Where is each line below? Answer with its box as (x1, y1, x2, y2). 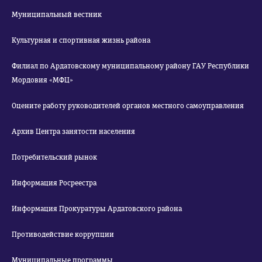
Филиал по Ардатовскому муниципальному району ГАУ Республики (12, 62, 249, 70)
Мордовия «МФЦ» (12, 76, 73, 84)
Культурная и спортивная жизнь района (12, 36, 150, 44)
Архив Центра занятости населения (12, 127, 135, 136)
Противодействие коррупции (12, 230, 114, 239)
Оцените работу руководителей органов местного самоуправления (12, 102, 244, 110)
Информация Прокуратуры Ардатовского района (12, 205, 182, 213)
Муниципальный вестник (12, 11, 102, 19)
